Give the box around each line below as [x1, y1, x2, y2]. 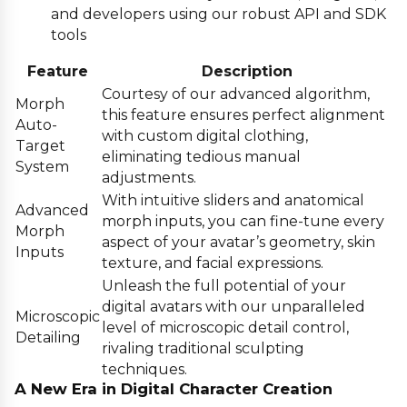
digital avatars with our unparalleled [102, 298, 365, 316]
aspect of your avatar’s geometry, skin [102, 233, 375, 252]
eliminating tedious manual [102, 148, 301, 166]
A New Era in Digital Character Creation [15, 380, 333, 399]
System [15, 158, 69, 176]
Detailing [15, 329, 81, 347]
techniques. [102, 361, 187, 379]
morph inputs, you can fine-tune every [102, 213, 384, 231]
